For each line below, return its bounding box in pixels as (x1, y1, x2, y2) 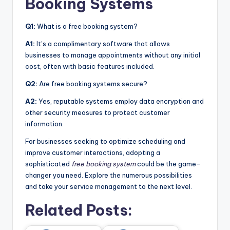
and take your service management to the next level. (25, 182, 192, 190)
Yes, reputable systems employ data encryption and (37, 97, 204, 105)
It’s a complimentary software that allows (35, 39, 170, 48)
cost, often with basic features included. (25, 62, 155, 70)
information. (25, 119, 64, 128)
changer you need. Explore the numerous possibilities (25, 170, 192, 179)
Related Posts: (25, 200, 132, 220)
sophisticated (25, 159, 71, 168)
